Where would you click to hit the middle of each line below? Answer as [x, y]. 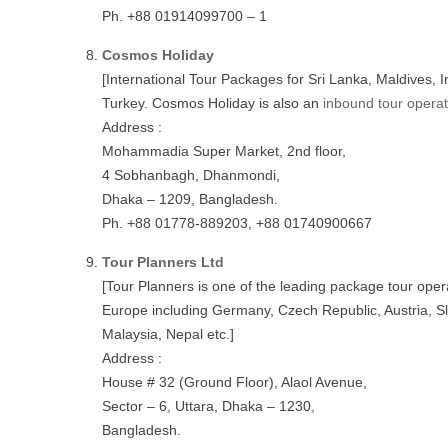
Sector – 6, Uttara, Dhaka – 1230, [208, 406]
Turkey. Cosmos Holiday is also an [212, 103]
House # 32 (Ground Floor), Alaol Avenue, [234, 382]
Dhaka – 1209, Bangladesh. [190, 199]
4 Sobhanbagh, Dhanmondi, [191, 175]
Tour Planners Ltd [163, 262]
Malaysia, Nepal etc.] [168, 334]
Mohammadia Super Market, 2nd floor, [224, 151]
